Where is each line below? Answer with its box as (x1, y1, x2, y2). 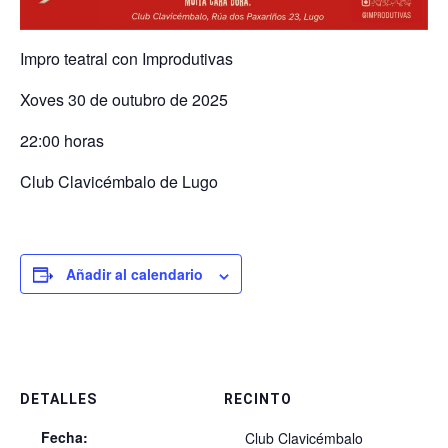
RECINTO (224, 391, 292, 408)
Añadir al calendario (66, 264, 203, 285)
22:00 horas (20, 129, 104, 153)
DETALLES (20, 391, 97, 408)
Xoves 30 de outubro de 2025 (20, 88, 228, 112)
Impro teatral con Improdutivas (20, 47, 233, 71)
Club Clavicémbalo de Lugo (20, 170, 218, 194)
